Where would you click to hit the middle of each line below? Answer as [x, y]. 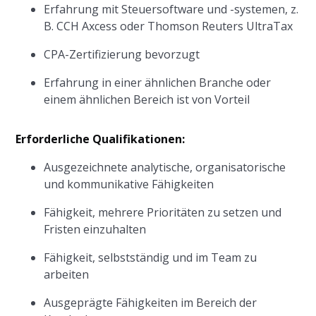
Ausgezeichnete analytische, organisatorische [165, 167]
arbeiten [67, 274]
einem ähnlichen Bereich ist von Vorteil [147, 99]
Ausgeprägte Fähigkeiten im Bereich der [151, 303]
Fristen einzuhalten [95, 229]
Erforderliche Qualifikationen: [101, 139]
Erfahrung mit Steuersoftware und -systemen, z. [171, 9]
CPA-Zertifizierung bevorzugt [122, 54]
